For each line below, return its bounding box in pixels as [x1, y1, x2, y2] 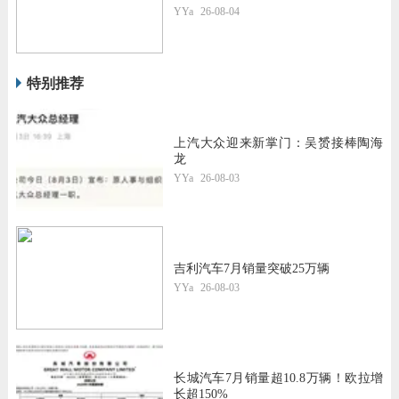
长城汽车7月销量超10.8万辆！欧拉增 [174, 371, 384, 386]
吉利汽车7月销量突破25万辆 [174, 261, 330, 275]
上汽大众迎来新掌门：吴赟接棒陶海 [174, 135, 384, 150]
